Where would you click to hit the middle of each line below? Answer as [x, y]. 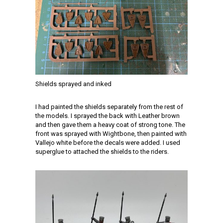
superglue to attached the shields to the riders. [102, 151]
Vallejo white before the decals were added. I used [108, 142]
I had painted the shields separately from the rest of [109, 107]
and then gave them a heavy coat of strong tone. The [110, 124]
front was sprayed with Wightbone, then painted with [111, 133]
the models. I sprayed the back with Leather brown [108, 115]
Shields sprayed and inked [73, 84]
